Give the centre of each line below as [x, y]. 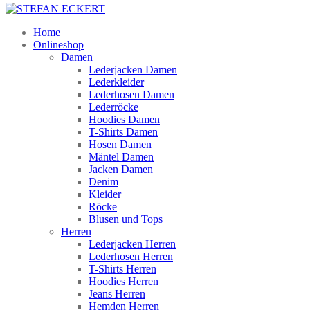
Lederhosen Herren [131, 257]
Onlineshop [58, 45]
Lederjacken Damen [133, 70]
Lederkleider [116, 82]
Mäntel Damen [121, 157]
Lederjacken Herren [132, 244]
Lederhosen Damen [131, 95]
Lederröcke [113, 107]
